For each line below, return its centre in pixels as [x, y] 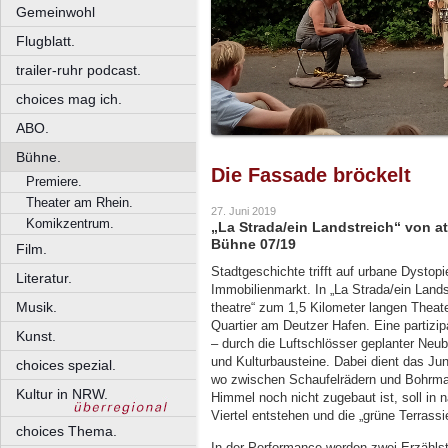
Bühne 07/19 [253, 244]
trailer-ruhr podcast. [78, 70]
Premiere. [54, 181]
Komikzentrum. [70, 223]
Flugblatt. [45, 41]
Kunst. [36, 336]
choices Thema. [66, 431]
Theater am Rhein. [79, 202]
